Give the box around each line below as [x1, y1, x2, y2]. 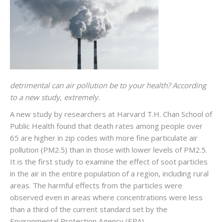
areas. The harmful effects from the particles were [10, 180, 182, 190]
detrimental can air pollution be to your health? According [10, 80, 206, 90]
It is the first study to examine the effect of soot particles [10, 157, 208, 166]
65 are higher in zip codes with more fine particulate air [10, 133, 198, 143]
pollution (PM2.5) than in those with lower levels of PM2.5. [10, 145, 207, 155]
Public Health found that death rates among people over [10, 121, 203, 131]
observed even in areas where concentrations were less [10, 192, 203, 202]
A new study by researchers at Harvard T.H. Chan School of [10, 109, 212, 119]
